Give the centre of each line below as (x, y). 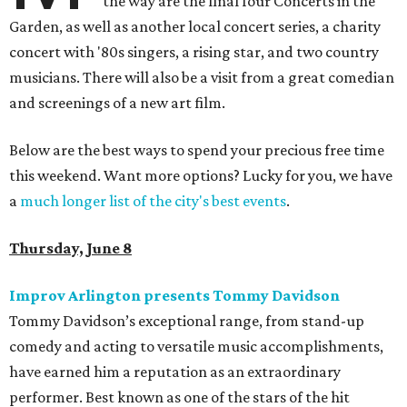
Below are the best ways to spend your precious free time (197, 150)
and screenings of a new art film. (117, 103)
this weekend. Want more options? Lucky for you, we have (201, 176)
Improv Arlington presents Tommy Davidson (174, 296)
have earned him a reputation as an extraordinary (175, 372)
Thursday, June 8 (70, 248)
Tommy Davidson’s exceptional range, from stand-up (187, 321)
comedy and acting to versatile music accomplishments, (196, 347)
